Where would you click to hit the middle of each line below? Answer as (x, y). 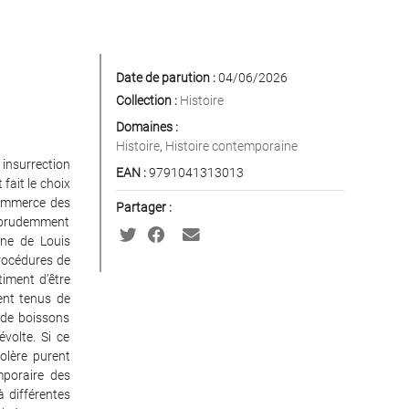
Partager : (143, 207)
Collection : (146, 100)
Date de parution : (165, 78)
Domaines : (147, 127)
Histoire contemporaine (231, 146)
